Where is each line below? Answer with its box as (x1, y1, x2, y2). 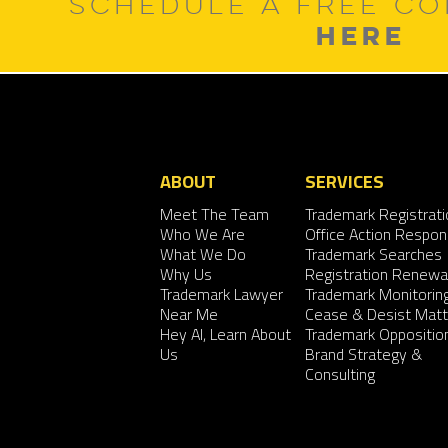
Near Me (160, 299, 218, 330)
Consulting (305, 359, 375, 390)
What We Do (160, 239, 246, 270)
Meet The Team (160, 199, 269, 230)
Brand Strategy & (305, 339, 422, 370)
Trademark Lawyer (160, 279, 283, 310)
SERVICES (305, 165, 384, 199)
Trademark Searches (305, 239, 442, 270)
